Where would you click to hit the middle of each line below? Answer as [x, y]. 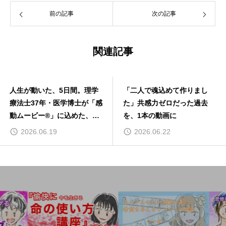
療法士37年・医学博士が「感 [56, 103]
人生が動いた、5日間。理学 [54, 91]
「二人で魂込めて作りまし [165, 91]
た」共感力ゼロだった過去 [165, 103]
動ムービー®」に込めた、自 [54, 116]
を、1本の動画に [150, 116]
